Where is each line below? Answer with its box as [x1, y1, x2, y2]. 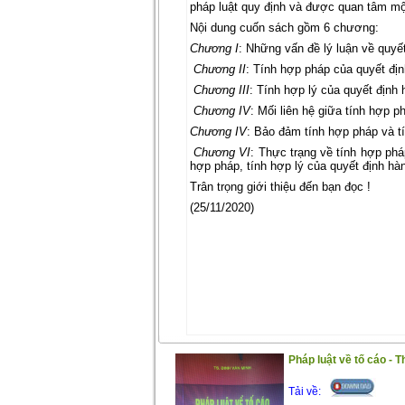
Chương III [190, 83, 250, 97]
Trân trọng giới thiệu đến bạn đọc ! [190, 180, 371, 193]
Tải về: [288, 385, 321, 398]
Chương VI [193, 146, 251, 159]
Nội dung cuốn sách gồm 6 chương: [190, 21, 379, 34]
